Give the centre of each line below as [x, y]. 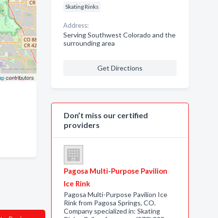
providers [82, 125]
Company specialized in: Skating [112, 211]
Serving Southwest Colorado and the [119, 35]
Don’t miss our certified [106, 115]
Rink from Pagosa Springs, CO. [109, 203]
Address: [76, 25]
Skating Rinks [82, 7]
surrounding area [89, 43]
